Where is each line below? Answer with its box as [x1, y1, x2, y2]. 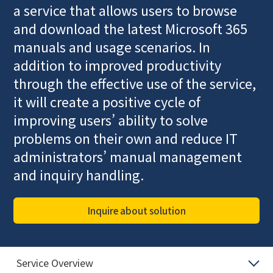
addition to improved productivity [13, 55, 221, 74]
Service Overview [16, 255, 93, 270]
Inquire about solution [87, 204, 186, 218]
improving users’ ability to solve [13, 110, 208, 129]
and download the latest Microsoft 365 [13, 18, 247, 38]
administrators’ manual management [13, 146, 242, 166]
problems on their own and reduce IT [13, 128, 238, 147]
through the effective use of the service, [13, 73, 256, 93]
